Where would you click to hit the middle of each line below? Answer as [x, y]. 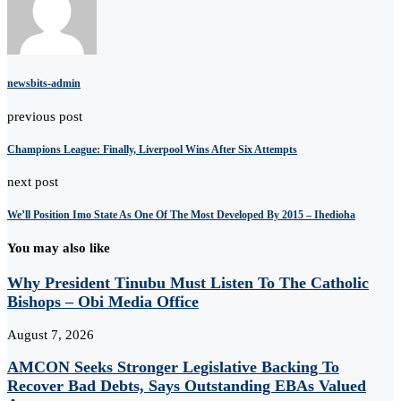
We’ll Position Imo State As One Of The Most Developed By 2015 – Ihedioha [181, 215]
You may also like [59, 248]
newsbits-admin [44, 84]
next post [33, 182]
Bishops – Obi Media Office [103, 301]
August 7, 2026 [51, 334]
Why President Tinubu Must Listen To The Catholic [188, 282]
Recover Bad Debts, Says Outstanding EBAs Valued [187, 386]
